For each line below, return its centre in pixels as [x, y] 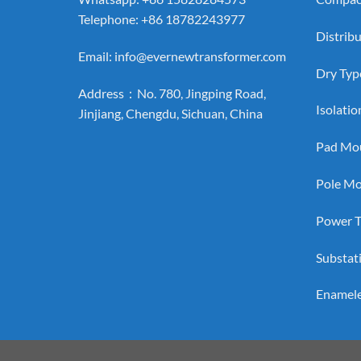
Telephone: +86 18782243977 [162, 19]
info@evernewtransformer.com [200, 56]
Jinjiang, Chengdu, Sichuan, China [170, 113]
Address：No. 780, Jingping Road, [172, 93]
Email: [96, 56]
